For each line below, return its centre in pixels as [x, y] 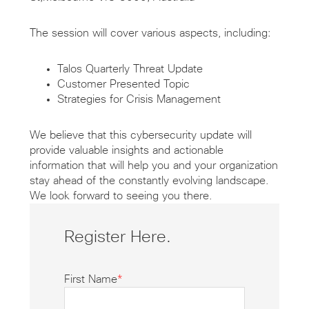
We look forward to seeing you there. [121, 196]
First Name [90, 280]
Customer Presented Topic [123, 84]
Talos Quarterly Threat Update [130, 69]
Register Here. [117, 238]
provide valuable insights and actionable [126, 151]
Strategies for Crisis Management [139, 100]
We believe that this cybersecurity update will [140, 136]
